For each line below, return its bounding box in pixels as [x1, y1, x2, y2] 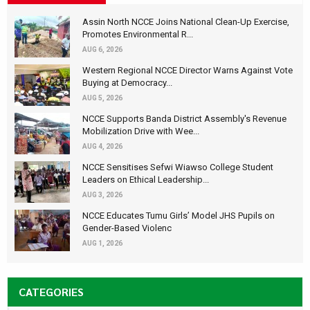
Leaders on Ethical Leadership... [82, 174, 209, 185]
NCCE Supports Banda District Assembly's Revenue [82, 113, 286, 124]
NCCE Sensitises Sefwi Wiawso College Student [82, 161, 273, 172]
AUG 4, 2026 [82, 142, 122, 150]
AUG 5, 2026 [82, 93, 122, 102]
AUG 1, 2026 [82, 239, 122, 247]
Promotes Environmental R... [82, 28, 193, 39]
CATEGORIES [19, 284, 84, 299]
